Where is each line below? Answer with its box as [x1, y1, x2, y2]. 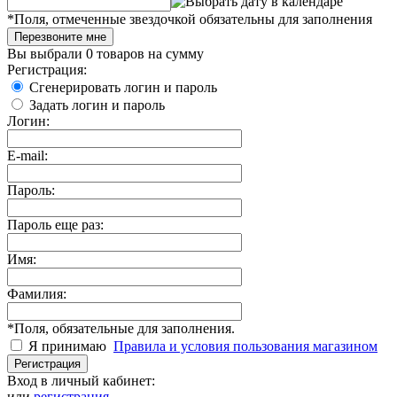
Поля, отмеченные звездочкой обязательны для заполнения [14, 12, 372, 27]
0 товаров [86, 46, 144, 62]
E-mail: [7, 148, 48, 164]
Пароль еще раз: [7, 217, 104, 233]
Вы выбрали [7, 46, 86, 62]
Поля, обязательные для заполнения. [14, 321, 235, 337]
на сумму [144, 46, 204, 62]
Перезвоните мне [14, 30, 106, 44]
